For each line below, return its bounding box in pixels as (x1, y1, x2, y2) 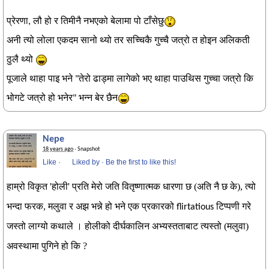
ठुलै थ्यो (7, 55, 35, 65)
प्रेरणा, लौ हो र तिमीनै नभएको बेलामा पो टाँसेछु (7, 17, 164, 26)
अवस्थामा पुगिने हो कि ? (7, 241, 87, 251)
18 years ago (43, 146, 73, 153)
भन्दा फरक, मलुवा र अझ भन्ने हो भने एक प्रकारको (7, 201, 177, 211)
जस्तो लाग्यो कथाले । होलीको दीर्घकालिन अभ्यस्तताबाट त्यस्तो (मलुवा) (7, 221, 249, 231)
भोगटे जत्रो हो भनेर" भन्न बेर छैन (7, 94, 118, 103)
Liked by (72, 158, 100, 166)
